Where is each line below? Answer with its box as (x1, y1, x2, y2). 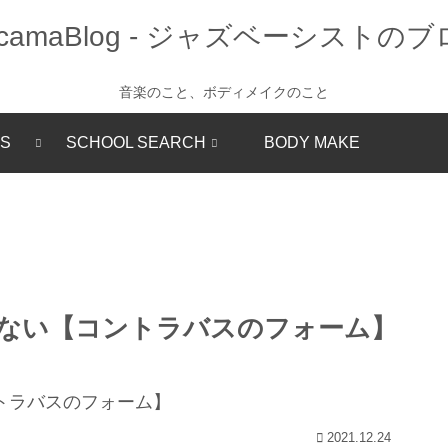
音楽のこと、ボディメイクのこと (119, 84, 329, 100)
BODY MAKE (264, 134, 360, 152)
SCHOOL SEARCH (66, 134, 206, 152)
